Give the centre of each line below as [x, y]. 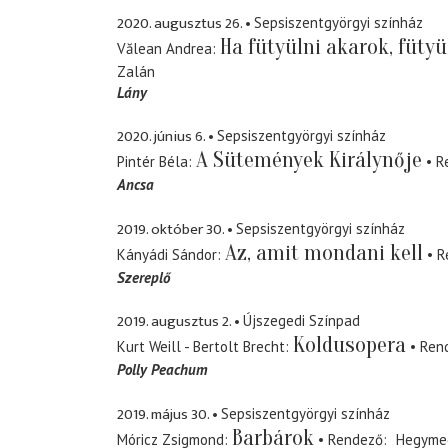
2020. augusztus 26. [179, 23]
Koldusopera [349, 345]
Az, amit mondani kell [324, 252]
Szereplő [143, 277]
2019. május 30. [163, 414]
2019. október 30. [170, 229]
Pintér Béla [152, 162]
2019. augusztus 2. [174, 322]
